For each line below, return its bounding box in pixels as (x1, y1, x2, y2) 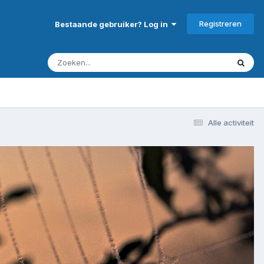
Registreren (199, 18, 242, 28)
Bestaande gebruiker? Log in (55, 19, 171, 29)
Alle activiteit (208, 117, 254, 127)
